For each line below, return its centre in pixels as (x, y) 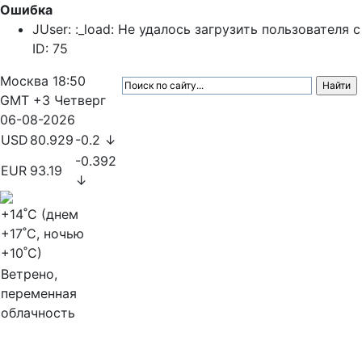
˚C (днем (51, 214)
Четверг (80, 100)
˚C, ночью (53, 234)
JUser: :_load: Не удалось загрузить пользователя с (196, 29)
